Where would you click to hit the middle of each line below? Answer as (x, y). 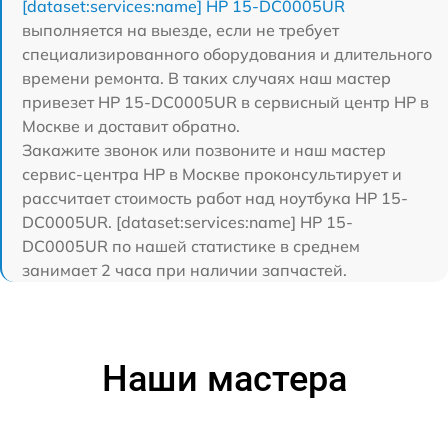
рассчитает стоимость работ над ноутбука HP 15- (215, 197)
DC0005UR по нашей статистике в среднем (191, 245)
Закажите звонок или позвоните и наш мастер (204, 149)
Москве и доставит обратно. (131, 125)
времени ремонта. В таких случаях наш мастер (206, 77)
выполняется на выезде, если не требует (180, 29)
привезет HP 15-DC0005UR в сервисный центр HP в (225, 101)
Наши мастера (224, 378)
